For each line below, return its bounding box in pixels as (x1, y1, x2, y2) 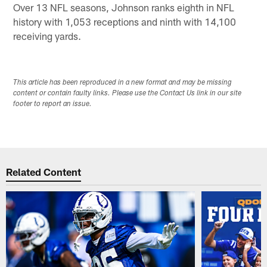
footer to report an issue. (13, 101, 92, 108)
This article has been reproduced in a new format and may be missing (13, 79, 232, 87)
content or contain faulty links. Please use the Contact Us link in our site (13, 90, 242, 98)
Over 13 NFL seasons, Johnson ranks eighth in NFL (13, 1, 235, 14)
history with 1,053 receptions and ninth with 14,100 (13, 15, 237, 28)
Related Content (6, 165, 82, 178)
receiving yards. (13, 30, 82, 42)
